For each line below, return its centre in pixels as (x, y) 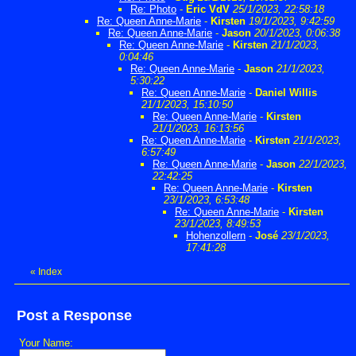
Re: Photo (153, 10)
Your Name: (46, 343)
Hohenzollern (216, 236)
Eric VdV (208, 10)
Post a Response (74, 316)
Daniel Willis (286, 93)
